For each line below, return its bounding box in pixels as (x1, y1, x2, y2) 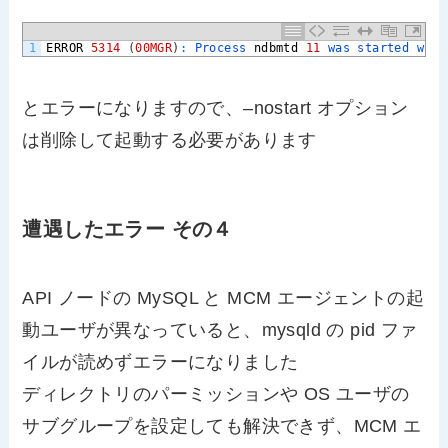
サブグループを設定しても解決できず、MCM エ (22, 415, 422, 436)
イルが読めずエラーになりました (22, 351, 299, 372)
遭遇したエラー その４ (22, 217, 233, 240)
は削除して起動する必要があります (22, 130, 317, 151)
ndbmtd (253, 40, 299, 55)
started (357, 40, 417, 55)
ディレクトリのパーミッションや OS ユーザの (22, 383, 410, 404)
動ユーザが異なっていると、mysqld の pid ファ (22, 319, 418, 340)
